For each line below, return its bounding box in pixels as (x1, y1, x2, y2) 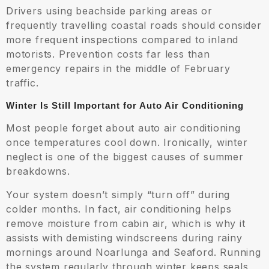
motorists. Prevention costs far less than (6, 48, 210, 61)
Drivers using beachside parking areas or (6, 5, 213, 17)
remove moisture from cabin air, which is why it (6, 217, 246, 230)
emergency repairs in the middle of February (6, 62, 231, 75)
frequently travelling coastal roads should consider (6, 19, 262, 32)
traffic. (6, 77, 39, 89)
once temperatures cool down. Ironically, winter (6, 136, 248, 149)
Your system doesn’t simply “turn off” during (6, 189, 231, 201)
